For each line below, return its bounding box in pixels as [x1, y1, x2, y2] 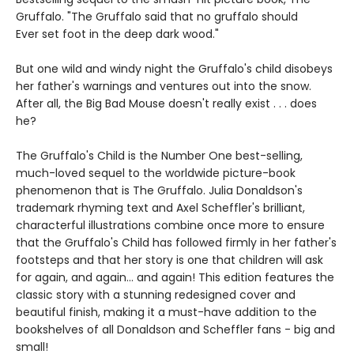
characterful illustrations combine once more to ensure [16, 217, 325, 233]
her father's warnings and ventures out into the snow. [16, 78, 311, 94]
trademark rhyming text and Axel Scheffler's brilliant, [16, 200, 305, 216]
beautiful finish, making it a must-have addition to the [16, 304, 317, 320]
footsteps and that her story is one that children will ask [16, 252, 323, 268]
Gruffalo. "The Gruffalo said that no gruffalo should [16, 9, 298, 24]
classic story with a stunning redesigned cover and [16, 287, 296, 303]
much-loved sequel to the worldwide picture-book [16, 165, 296, 181]
